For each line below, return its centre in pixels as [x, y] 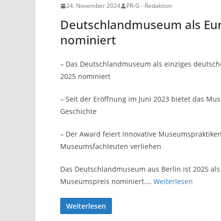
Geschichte [78, 111]
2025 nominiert [85, 76]
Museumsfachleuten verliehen [111, 147]
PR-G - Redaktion [149, 6]
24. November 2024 [93, 6]
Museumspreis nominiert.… [107, 182]
